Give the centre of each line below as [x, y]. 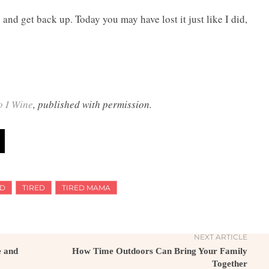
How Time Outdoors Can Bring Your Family [159, 251]
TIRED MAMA [86, 188]
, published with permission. [92, 104]
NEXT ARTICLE [220, 237]
